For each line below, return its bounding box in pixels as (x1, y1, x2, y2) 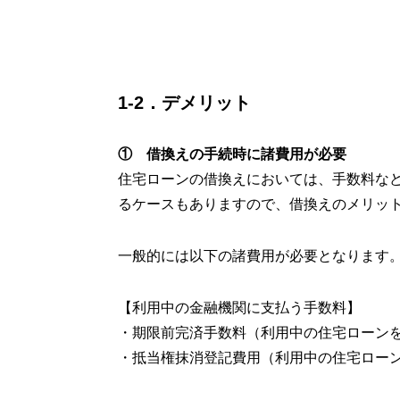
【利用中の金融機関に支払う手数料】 (118, 300, 361, 315)
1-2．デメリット (118, 93, 251, 112)
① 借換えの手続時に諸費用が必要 (118, 146, 346, 162)
